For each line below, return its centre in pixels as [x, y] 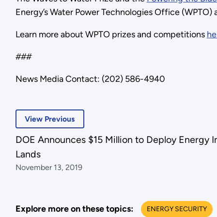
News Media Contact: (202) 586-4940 [90, 79]
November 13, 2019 [49, 168]
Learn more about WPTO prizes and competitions [111, 34]
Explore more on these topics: [74, 209]
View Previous [50, 119]
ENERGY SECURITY [177, 209]
